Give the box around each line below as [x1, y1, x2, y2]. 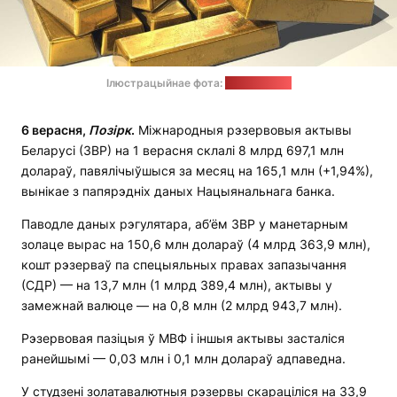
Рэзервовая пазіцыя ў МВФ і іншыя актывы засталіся [21, 330, 345, 346]
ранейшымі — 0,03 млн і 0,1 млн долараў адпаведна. [21, 350, 346, 366]
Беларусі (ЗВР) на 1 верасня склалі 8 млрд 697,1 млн [21, 142, 344, 158]
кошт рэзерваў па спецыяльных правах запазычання [21, 256, 346, 272]
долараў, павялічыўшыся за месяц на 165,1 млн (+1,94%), [21, 162, 373, 178]
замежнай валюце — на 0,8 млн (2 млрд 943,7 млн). [21, 297, 342, 313]
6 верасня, [21, 121, 89, 137]
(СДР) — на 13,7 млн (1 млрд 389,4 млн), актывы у [21, 276, 332, 292]
